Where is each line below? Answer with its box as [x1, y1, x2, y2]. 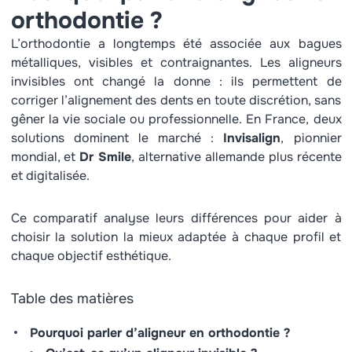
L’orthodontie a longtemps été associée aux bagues [10, 35, 342, 52]
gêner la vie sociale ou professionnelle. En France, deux [10, 111, 342, 127]
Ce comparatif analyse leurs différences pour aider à [10, 210, 342, 226]
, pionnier [280, 130, 342, 146]
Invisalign [223, 130, 281, 146]
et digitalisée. [10, 167, 93, 184]
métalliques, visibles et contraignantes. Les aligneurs [10, 54, 342, 71]
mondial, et [10, 148, 80, 165]
